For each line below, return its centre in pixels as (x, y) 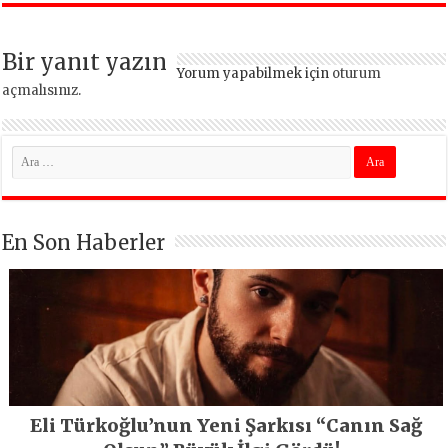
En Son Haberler (84, 242)
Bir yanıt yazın (85, 61)
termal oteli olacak (332, 40)
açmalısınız (40, 90)
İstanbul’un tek (332, 15)
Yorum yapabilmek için (255, 73)
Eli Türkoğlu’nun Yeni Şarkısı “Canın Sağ (226, 425)
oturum (357, 73)
